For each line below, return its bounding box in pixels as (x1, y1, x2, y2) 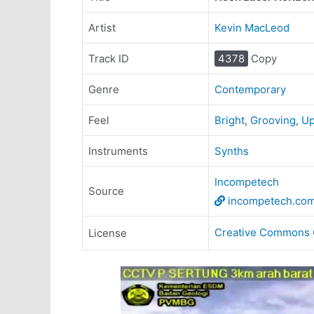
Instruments (88, 144, 148, 158)
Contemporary (214, 83, 286, 96)
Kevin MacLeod (214, 21, 289, 34)
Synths (214, 144, 249, 158)
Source (88, 184, 124, 198)
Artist (88, 21, 116, 34)
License (88, 226, 127, 240)
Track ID (88, 52, 129, 65)
